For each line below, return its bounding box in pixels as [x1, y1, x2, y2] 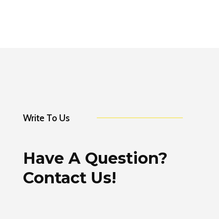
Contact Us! [23, 168, 116, 187]
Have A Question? [23, 149, 168, 168]
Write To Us [23, 112, 70, 124]
